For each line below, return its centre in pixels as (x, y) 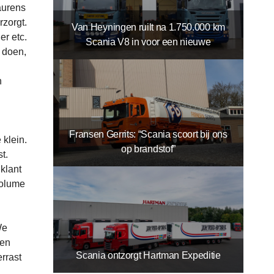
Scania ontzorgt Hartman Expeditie (148, 256)
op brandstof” (148, 149)
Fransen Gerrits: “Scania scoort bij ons (148, 134)
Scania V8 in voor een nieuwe (148, 42)
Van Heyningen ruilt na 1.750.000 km (148, 27)
